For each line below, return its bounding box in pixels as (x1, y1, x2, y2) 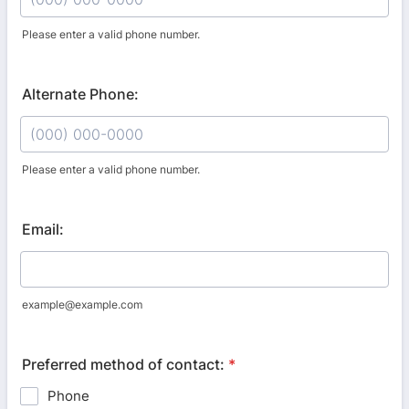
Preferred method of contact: (22, 355, 225, 373)
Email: (22, 220, 64, 238)
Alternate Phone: (22, 85, 139, 103)
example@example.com (22, 298, 142, 311)
